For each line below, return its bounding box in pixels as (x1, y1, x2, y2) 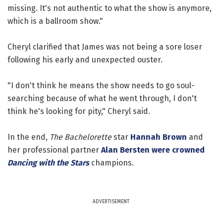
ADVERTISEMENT (93, 198, 129, 205)
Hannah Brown (130, 132, 187, 142)
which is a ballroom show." (7, 16, 103, 26)
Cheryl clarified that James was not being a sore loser (7, 42, 202, 52)
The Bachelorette (50, 132, 111, 142)
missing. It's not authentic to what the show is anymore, (7, 3, 212, 13)
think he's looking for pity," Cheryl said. (7, 106, 150, 116)
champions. (89, 158, 134, 167)
